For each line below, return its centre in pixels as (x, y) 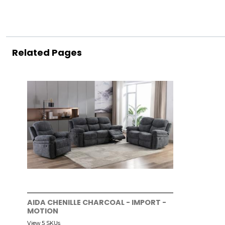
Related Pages (47, 53)
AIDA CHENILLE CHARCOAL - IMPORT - (97, 203)
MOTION (43, 211)
